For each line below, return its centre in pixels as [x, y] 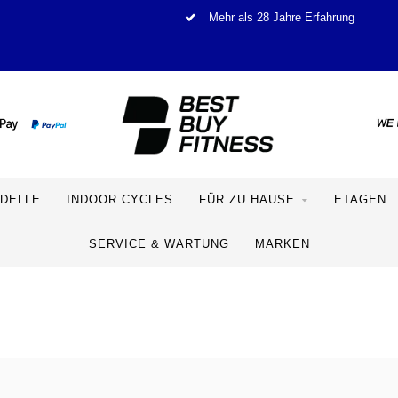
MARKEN [282, 244]
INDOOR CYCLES [120, 199]
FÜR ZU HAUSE [247, 199]
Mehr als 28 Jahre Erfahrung [280, 18]
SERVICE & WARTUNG [159, 244]
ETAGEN [360, 199]
